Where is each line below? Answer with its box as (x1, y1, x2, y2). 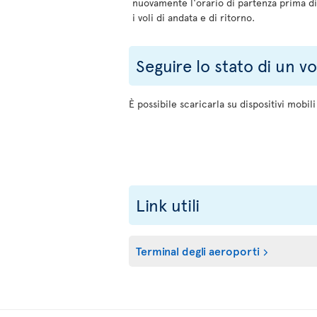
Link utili (136, 193, 200, 217)
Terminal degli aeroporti (136, 243, 260, 258)
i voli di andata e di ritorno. (132, 11, 255, 24)
